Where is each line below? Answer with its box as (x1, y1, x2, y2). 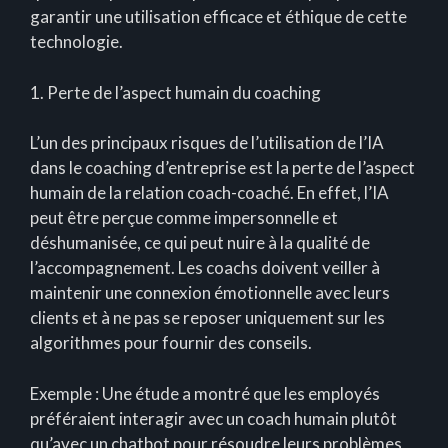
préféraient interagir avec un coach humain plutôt (30, 407, 397, 429)
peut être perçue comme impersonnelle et (30, 207, 338, 229)
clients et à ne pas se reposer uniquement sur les (30, 307, 385, 329)
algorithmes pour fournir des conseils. (30, 332, 312, 354)
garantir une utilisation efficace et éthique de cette (30, 6, 407, 28)
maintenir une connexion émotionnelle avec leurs (30, 282, 390, 304)
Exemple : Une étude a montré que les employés (30, 382, 380, 404)
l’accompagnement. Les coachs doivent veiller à (30, 257, 380, 279)
